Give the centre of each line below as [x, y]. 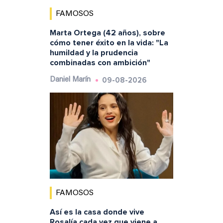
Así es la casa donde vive [97, 212]
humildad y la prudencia [94, 53]
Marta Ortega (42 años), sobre [107, 33]
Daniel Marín [70, 80]
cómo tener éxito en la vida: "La [109, 43]
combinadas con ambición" [100, 62]
